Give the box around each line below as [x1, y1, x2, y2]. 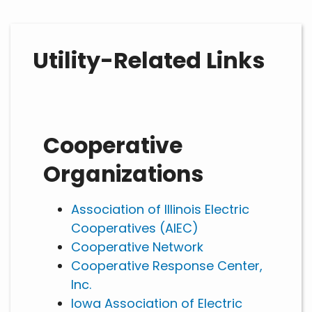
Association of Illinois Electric [71, 201, 249, 219]
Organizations [43, 159, 203, 190]
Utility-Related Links [33, 45, 265, 77]
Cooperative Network [71, 238, 203, 256]
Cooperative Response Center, [71, 257, 263, 275]
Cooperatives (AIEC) [71, 219, 198, 237]
